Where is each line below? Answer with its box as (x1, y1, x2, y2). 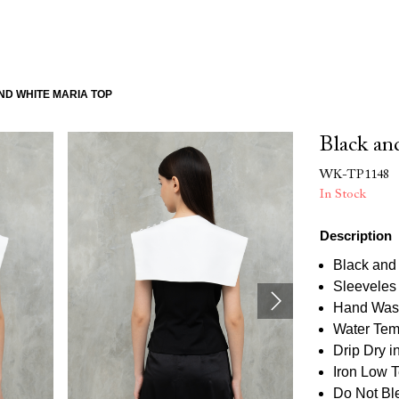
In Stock (320, 188, 366, 201)
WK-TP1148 (320, 168, 389, 182)
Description (320, 229, 392, 243)
